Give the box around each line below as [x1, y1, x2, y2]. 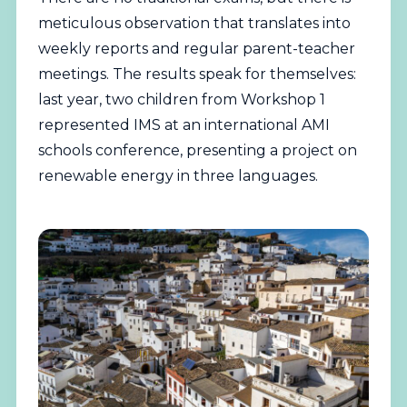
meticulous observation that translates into [37, 15, 351, 33]
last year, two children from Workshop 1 [37, 91, 325, 109]
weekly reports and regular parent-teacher [37, 40, 355, 58]
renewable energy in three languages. [37, 167, 318, 185]
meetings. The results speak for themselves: [37, 65, 356, 84]
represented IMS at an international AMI [37, 116, 330, 134]
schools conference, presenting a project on [37, 142, 357, 160]
